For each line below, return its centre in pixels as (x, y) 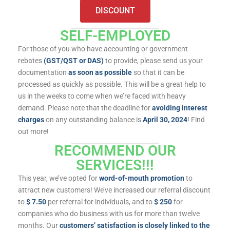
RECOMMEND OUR (115, 151)
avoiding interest (180, 108)
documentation (43, 73)
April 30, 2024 (165, 120)
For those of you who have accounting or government (103, 49)
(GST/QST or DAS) (74, 61)
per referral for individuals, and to (100, 202)
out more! (33, 132)
